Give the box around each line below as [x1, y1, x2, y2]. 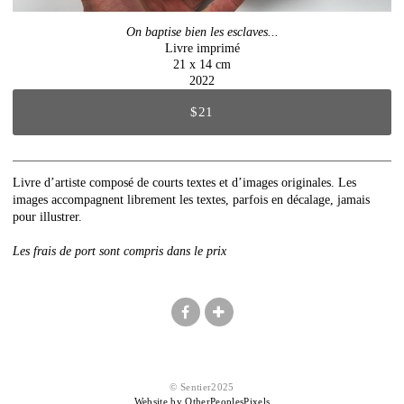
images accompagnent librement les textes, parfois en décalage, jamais [13, 192, 370, 207]
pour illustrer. [13, 209, 82, 224]
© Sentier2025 [170, 381, 234, 393]
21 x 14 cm [173, 57, 231, 71]
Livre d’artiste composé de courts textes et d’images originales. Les [13, 175, 356, 189]
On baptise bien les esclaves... [125, 24, 279, 39]
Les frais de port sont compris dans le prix [13, 244, 226, 259]
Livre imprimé [164, 41, 240, 55]
